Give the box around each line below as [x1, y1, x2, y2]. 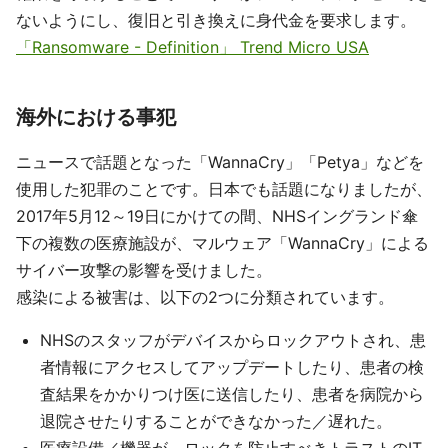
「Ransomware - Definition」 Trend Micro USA [16, 37, 369, 57]
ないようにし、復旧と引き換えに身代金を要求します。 [16, 10, 416, 30]
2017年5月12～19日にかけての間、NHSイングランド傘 [16, 206, 418, 226]
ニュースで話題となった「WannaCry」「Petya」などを [16, 152, 424, 172]
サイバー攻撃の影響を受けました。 [16, 260, 272, 280]
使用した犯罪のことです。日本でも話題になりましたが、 [16, 179, 432, 199]
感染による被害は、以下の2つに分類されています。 [16, 287, 394, 307]
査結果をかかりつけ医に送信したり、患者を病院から [40, 384, 424, 404]
